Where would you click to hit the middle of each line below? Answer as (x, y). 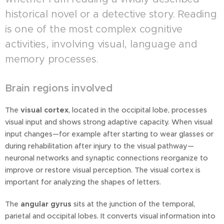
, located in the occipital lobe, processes (138, 110)
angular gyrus (46, 204)
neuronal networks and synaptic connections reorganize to (106, 158)
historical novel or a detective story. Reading (111, 14)
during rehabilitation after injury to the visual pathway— (99, 146)
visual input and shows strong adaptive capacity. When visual (109, 122)
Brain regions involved (59, 88)
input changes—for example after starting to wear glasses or (109, 134)
